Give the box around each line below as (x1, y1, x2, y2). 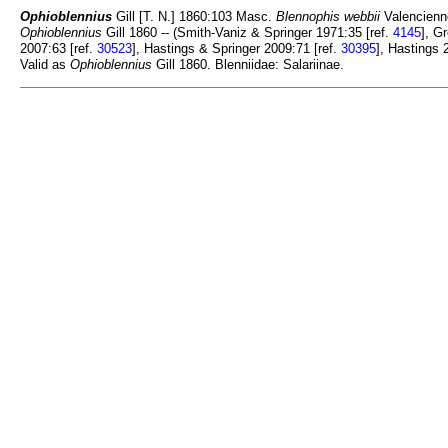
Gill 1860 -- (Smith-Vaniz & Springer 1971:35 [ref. (102, 25, 393, 41)
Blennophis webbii (276, 9, 380, 25)
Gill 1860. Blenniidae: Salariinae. (152, 57, 344, 73)
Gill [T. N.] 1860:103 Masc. (112, 9, 276, 25)
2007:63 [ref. (20, 41, 97, 57)
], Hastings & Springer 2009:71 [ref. (132, 41, 341, 57)
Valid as (20, 57, 70, 73)
